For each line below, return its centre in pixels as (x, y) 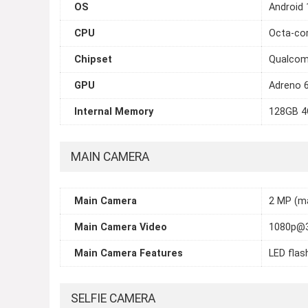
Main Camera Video (121, 228)
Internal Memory (114, 112)
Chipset (93, 60)
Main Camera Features (129, 254)
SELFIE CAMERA (113, 299)
